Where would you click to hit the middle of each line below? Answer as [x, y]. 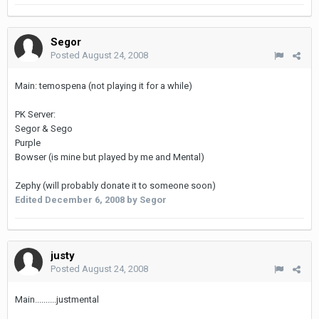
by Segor [146, 200]
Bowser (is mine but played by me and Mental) [110, 157]
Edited [30, 200]
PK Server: [35, 114]
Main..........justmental [57, 299]
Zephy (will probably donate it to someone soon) [115, 185]
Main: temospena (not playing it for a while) [104, 86]
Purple [28, 143]
